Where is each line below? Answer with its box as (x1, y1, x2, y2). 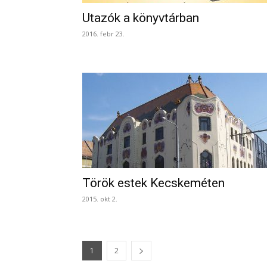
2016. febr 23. (82, 29, 125, 38)
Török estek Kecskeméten (82, 176, 225, 190)
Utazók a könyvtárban (82, 11, 199, 25)
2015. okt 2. (82, 194, 117, 203)
